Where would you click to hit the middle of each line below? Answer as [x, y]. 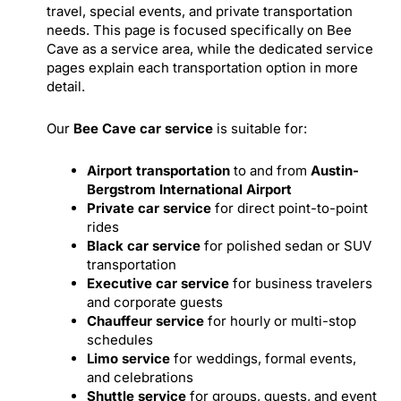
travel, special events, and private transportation [200, 11]
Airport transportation [158, 171]
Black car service [144, 246]
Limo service [128, 358]
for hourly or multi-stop [280, 321]
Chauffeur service [145, 321]
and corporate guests [155, 302]
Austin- [335, 171]
